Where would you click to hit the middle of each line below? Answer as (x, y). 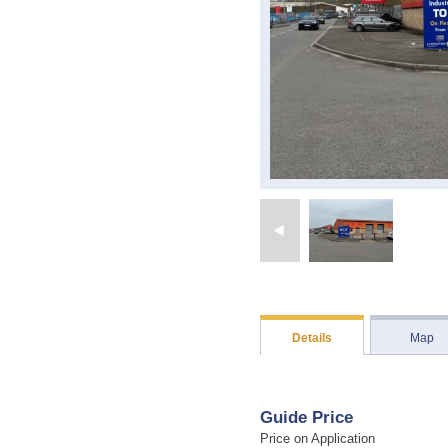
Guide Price (306, 417)
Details (312, 338)
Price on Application (317, 439)
